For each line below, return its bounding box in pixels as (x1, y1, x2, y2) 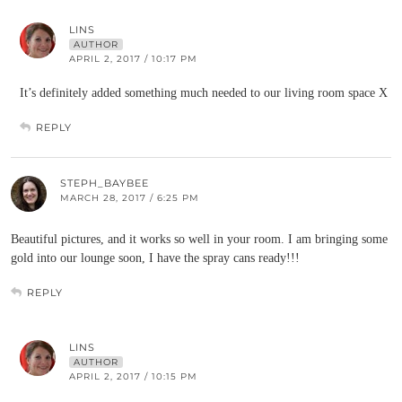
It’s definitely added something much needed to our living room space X (20, 86, 388, 100)
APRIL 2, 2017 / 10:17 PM (69, 53, 197, 65)
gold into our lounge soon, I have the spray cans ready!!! (11, 251, 300, 265)
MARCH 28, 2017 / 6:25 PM (60, 192, 199, 204)
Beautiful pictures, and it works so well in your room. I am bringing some (11, 232, 388, 246)
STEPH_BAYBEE (60, 177, 149, 189)
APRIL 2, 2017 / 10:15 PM (69, 371, 197, 382)
